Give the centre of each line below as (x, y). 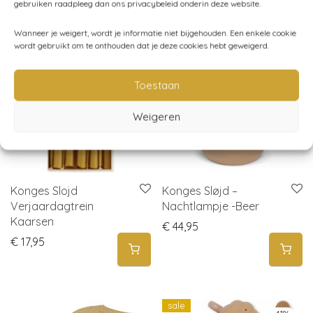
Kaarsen (32, 221)
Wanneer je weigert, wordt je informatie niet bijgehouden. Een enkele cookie (155, 33)
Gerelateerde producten (100, 16)
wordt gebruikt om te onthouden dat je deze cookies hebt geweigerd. (141, 45)
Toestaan (156, 85)
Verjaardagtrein (52, 206)
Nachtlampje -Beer (211, 206)
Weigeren (156, 116)
